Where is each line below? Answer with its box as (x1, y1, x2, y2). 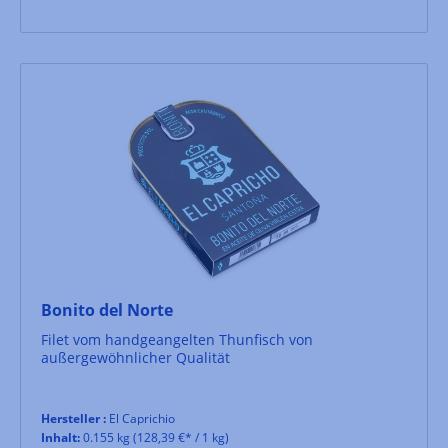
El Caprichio (106, 409, 175, 427)
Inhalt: (41, 428, 80, 446)
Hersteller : (41, 409, 106, 427)
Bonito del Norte (41, 298, 173, 321)
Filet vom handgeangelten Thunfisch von (41, 329, 313, 349)
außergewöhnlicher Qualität (41, 347, 230, 367)
